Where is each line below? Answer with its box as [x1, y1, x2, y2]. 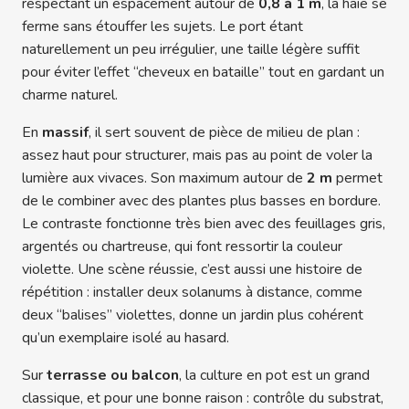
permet [332, 167, 383, 188]
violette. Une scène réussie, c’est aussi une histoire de [22, 258, 362, 279]
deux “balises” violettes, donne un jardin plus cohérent [22, 304, 363, 325]
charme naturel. [22, 84, 118, 105]
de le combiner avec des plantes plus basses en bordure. [22, 190, 381, 211]
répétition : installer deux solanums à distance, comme [22, 281, 362, 302]
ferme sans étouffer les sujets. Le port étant [22, 16, 303, 37]
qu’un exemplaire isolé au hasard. [22, 327, 229, 348]
